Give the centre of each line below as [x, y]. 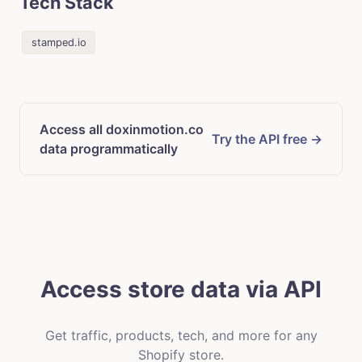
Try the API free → [267, 139]
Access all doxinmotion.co [122, 129]
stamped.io [59, 43]
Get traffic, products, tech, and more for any [181, 335]
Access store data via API [181, 289]
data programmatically [109, 148]
